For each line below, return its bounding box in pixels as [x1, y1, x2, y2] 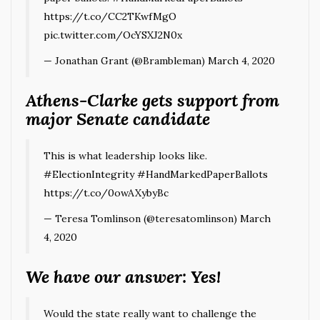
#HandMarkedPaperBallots [137, 167, 268, 181]
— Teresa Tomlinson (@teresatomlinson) [44, 211, 240, 225]
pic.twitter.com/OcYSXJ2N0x [44, 28, 182, 41]
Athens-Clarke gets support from [26, 89, 279, 111]
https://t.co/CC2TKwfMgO [44, 9, 176, 23]
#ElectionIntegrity [44, 167, 134, 181]
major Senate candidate [26, 107, 210, 130]
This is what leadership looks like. [44, 149, 207, 162]
